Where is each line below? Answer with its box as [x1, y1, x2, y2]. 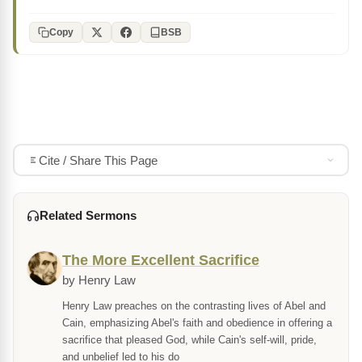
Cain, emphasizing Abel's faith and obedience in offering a [62, 317, 332, 330]
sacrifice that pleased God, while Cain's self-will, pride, [62, 334, 317, 347]
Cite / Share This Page [38, 153, 158, 167]
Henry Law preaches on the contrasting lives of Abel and [62, 300, 326, 313]
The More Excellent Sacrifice [62, 252, 259, 269]
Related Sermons [40, 208, 137, 223]
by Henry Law [62, 274, 136, 288]
